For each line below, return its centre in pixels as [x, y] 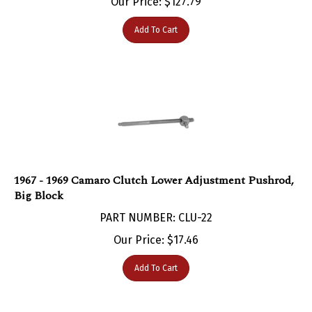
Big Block [39, 181]
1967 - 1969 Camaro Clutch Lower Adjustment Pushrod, [154, 166]
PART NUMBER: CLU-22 [156, 203]
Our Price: [139, 226]
